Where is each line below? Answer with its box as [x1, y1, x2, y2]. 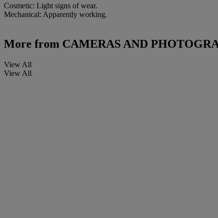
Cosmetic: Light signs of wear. [4, 1, 97, 10]
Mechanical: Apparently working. [4, 10, 107, 19]
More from [4, 37, 59, 51]
